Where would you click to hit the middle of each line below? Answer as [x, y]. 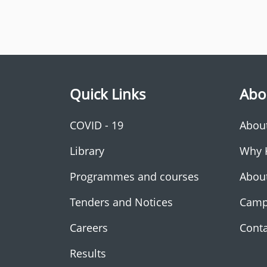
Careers [89, 228]
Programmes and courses [134, 176]
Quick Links [108, 94]
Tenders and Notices [121, 202]
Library [87, 151]
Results [88, 253]
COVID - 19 [97, 125]
